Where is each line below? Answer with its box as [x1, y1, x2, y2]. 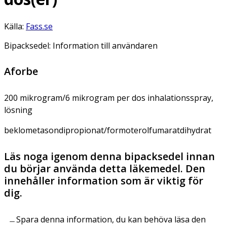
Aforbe [4, 64, 38, 78]
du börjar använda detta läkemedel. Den [4, 161, 205, 175]
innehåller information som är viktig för [4, 173, 203, 187]
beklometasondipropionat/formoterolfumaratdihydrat [4, 124, 211, 136]
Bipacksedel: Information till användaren [4, 40, 158, 51]
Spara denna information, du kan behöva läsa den [16, 213, 206, 225]
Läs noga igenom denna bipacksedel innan [4, 149, 215, 163]
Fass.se [26, 20, 53, 32]
